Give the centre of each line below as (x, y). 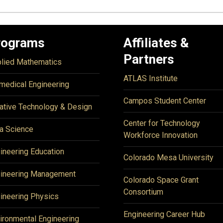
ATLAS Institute (151, 78)
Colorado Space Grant (161, 180)
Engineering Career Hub (164, 214)
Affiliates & (156, 43)
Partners (149, 59)
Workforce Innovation (161, 135)
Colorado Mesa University (168, 158)
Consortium (143, 192)
